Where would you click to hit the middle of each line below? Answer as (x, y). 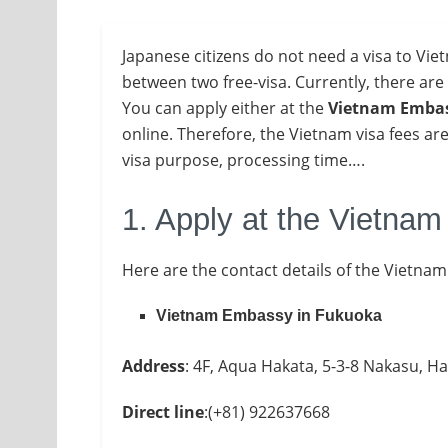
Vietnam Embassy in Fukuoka (269, 315)
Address (153, 365)
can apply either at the (241, 108)
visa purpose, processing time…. (243, 160)
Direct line (163, 411)
